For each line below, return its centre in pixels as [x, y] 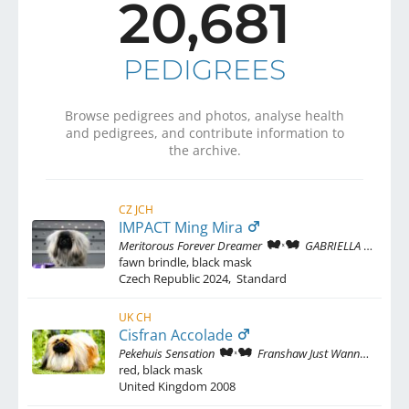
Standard [260, 278]
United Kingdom [163, 386]
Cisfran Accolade [178, 335]
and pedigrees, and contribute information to [204, 132]
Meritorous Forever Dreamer [190, 245]
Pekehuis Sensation [167, 353]
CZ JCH [136, 209]
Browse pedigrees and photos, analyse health [204, 115]
